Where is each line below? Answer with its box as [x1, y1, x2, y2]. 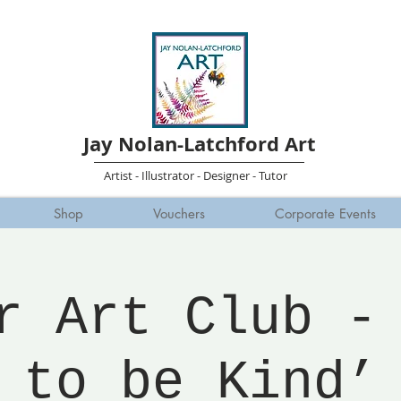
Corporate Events [274, 204, 376, 222]
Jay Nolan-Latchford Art [82, 130, 316, 158]
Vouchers [152, 204, 205, 222]
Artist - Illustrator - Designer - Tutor [103, 166, 287, 183]
